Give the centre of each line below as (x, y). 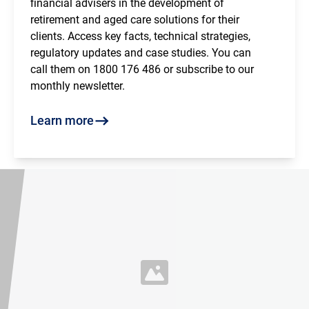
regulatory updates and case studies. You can (141, 53)
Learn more (62, 121)
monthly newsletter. (78, 86)
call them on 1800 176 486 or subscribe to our (142, 70)
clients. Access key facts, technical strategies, (140, 37)
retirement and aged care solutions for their (135, 20)
